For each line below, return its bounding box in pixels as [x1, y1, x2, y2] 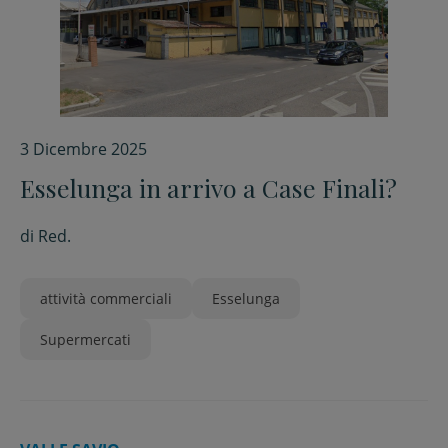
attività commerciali [40, 289, 172, 308]
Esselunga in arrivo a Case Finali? [20, 171, 397, 204]
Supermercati [40, 330, 131, 349]
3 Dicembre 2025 [20, 138, 147, 160]
